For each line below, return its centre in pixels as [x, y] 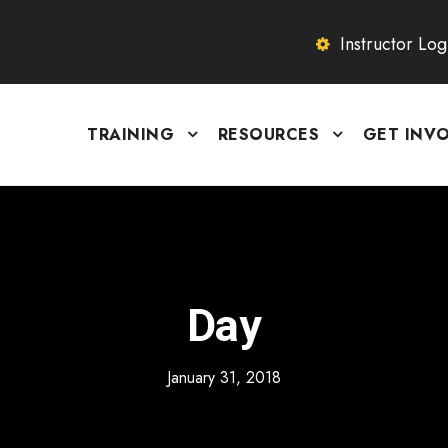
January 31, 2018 [224, 377]
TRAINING [130, 134]
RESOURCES [268, 134]
